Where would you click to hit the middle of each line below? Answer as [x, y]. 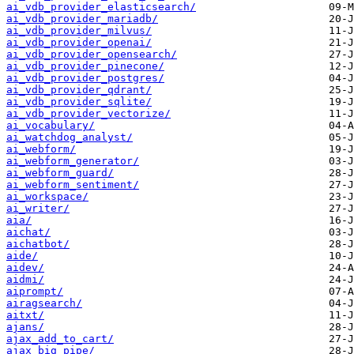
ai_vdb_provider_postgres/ [85, 78]
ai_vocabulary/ [51, 126]
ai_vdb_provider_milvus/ [79, 31]
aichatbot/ [38, 244]
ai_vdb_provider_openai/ [79, 43]
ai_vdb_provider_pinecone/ [85, 66]
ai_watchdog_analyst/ [70, 137]
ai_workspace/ [47, 197]
